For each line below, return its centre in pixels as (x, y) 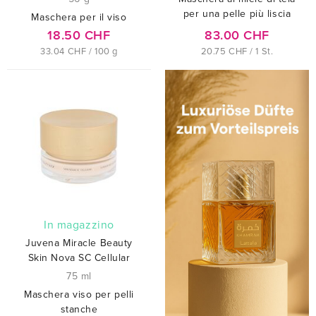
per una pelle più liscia (237, 13)
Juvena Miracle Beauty (79, 243)
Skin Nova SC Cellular (79, 257)
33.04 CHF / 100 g (79, 51)
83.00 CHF (237, 35)
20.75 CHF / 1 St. (237, 51)
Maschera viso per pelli (79, 294)
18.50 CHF (79, 35)
